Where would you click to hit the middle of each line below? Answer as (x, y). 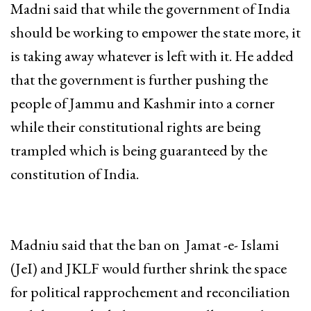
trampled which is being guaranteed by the (139, 150)
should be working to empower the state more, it (155, 32)
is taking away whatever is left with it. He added (152, 56)
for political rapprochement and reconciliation (150, 292)
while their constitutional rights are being (136, 126)
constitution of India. (75, 174)
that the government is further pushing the (139, 79)
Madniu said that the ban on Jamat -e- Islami (145, 244)
